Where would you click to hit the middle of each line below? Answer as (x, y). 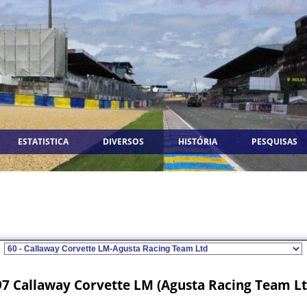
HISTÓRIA (198, 142)
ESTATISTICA (43, 142)
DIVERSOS (123, 142)
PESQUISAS (274, 142)
